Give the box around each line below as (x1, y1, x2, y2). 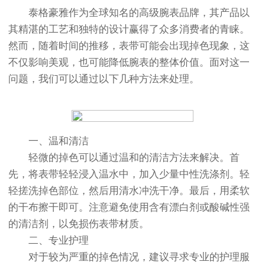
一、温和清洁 (8, 135, 89, 147)
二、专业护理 (8, 235, 89, 247)
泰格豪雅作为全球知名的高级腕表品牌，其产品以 (8, 7, 250, 19)
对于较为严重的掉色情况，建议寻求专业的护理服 (8, 251, 250, 263)
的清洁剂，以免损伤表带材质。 (8, 218, 149, 230)
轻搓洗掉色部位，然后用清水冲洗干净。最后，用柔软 (8, 185, 250, 197)
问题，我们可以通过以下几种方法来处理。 (8, 73, 199, 85)
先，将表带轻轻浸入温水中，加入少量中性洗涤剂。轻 (8, 169, 250, 180)
